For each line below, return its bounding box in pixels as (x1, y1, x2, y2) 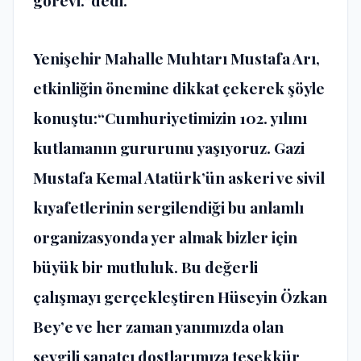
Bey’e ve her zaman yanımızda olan (33, 316, 284, 338)
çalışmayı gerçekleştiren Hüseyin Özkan (33, 286, 327, 308)
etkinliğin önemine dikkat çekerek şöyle (33, 77, 325, 99)
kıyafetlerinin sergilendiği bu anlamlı (33, 197, 304, 218)
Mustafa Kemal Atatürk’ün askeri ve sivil (33, 167, 325, 189)
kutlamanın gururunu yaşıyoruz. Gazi (33, 137, 305, 159)
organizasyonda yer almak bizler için (33, 226, 297, 248)
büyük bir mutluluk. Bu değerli (33, 256, 258, 278)
